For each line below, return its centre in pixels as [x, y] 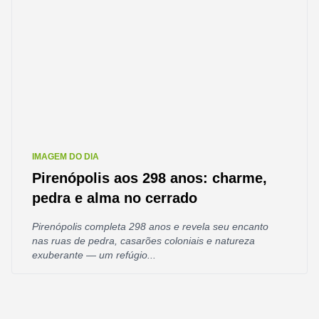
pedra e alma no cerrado [115, 198]
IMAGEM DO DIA [66, 157]
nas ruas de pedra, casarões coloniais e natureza [143, 241]
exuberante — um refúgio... [94, 255]
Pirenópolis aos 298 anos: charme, [150, 178]
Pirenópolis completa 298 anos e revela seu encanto [150, 226]
